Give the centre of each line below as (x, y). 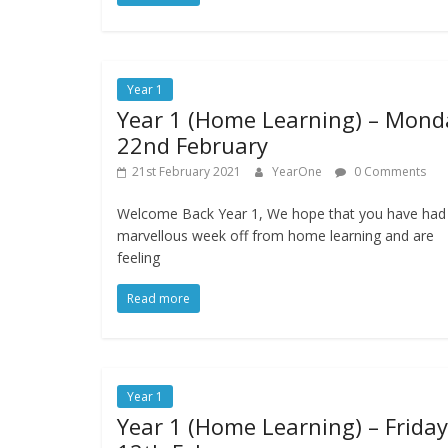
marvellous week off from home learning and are (275, 236)
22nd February (192, 145)
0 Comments (388, 172)
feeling (138, 258)
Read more (158, 299)
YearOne (298, 172)
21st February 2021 (186, 172)
